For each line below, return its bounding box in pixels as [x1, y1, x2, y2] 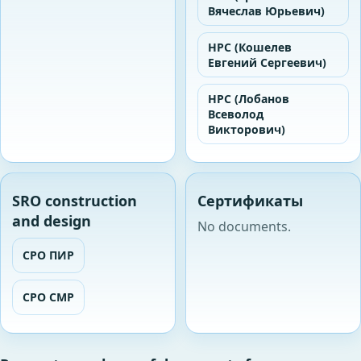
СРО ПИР [23, 247, 74, 263]
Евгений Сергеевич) [208, 54, 326, 70]
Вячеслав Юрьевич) [208, 2, 325, 19]
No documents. [197, 217, 291, 235]
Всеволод [208, 106, 263, 122]
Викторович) [208, 121, 285, 137]
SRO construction [12, 190, 137, 210]
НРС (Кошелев [208, 39, 292, 55]
